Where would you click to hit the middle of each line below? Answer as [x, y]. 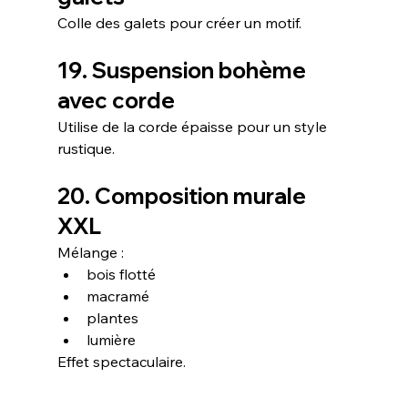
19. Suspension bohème [184, 70]
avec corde [116, 100]
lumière [111, 339]
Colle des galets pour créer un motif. [179, 22]
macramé [117, 296]
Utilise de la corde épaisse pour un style [194, 126]
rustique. [86, 148]
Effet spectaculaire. [121, 361]
